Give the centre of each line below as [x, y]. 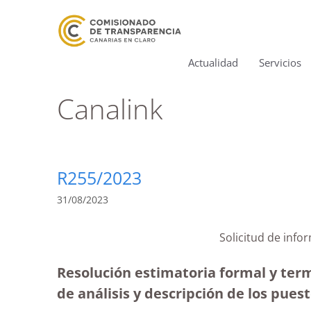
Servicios [280, 62]
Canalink [110, 109]
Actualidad [213, 62]
